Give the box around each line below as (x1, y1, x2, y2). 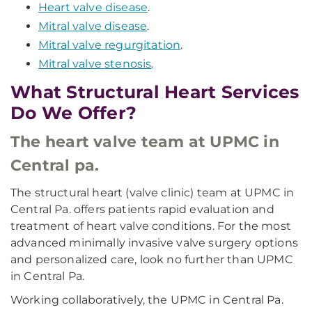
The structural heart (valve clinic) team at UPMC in (10, 186, 295, 199)
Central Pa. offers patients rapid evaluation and (10, 203, 274, 216)
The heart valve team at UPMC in (10, 132, 279, 151)
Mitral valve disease (38, 19, 148, 33)
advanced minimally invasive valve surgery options (10, 236, 298, 249)
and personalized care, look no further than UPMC (10, 253, 293, 266)
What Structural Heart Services (10, 81, 299, 102)
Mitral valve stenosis (38, 57, 152, 70)
